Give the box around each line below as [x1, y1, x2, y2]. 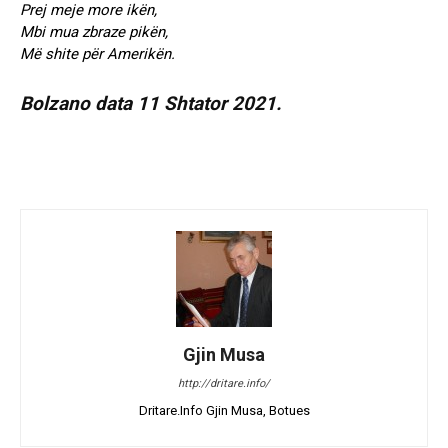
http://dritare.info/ [178, 377, 270, 391]
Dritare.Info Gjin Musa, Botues [138, 403, 310, 419]
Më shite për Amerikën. [20, 45, 175, 64]
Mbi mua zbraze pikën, [20, 23, 168, 42]
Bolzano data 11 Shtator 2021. [20, 92, 282, 116]
